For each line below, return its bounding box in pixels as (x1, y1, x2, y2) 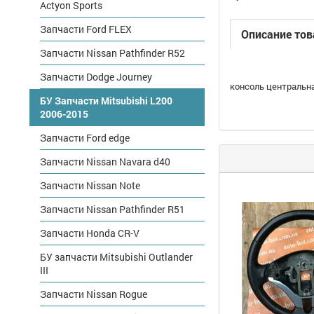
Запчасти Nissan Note (40, 179, 140, 192)
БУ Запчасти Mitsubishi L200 (40, 94, 172, 107)
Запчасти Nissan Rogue (40, 287, 147, 301)
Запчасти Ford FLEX (40, 22, 132, 36)
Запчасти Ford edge (40, 131, 130, 144)
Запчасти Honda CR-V (40, 226, 139, 240)
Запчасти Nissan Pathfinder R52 (40, 46, 185, 60)
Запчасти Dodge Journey (40, 70, 152, 83)
